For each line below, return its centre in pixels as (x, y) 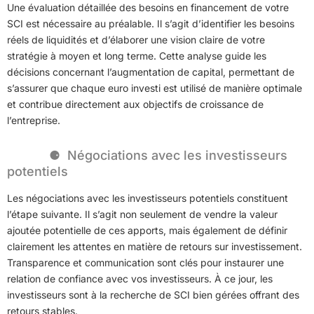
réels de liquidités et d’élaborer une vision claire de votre (136, 39)
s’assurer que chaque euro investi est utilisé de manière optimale (155, 88)
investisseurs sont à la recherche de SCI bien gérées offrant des (153, 294)
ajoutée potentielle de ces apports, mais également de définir (147, 230)
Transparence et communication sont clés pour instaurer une (145, 262)
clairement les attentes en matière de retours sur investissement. (155, 246)
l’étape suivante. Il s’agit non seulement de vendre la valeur (142, 214)
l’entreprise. (34, 120)
